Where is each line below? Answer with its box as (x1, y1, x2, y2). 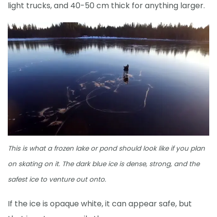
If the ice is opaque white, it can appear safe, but (8, 198, 192, 209)
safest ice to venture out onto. (8, 174, 106, 184)
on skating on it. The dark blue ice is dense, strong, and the (8, 159, 200, 169)
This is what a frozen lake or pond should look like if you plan (8, 143, 205, 153)
